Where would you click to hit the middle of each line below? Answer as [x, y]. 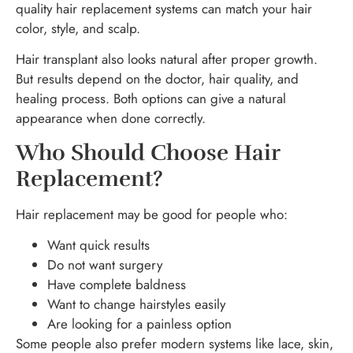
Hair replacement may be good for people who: [152, 214]
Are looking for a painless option [139, 324]
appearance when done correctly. [111, 119]
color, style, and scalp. [78, 29]
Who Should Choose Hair [148, 152]
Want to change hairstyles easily [136, 305]
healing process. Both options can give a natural [151, 99]
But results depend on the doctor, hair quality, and [157, 79]
